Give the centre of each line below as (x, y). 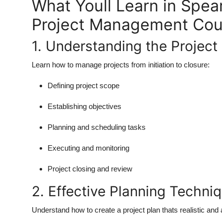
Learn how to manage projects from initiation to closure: (121, 64)
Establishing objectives (84, 106)
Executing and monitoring (88, 148)
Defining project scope (83, 85)
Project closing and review (90, 168)
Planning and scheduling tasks (97, 127)
